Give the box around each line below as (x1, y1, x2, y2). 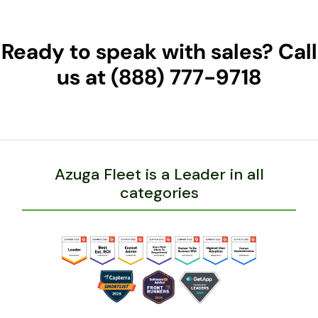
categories (119, 182, 199, 203)
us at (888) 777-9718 (57, 63, 261, 91)
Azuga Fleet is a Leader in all (54, 164, 264, 185)
